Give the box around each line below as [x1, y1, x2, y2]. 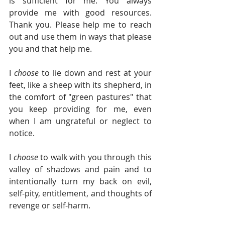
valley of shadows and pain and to [9, 164, 152, 175]
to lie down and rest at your [41, 67, 152, 79]
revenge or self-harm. [9, 200, 92, 211]
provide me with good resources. [9, 7, 152, 19]
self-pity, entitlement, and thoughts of [9, 188, 152, 199]
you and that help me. [9, 43, 92, 55]
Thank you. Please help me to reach [9, 19, 152, 31]
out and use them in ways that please [9, 31, 152, 43]
